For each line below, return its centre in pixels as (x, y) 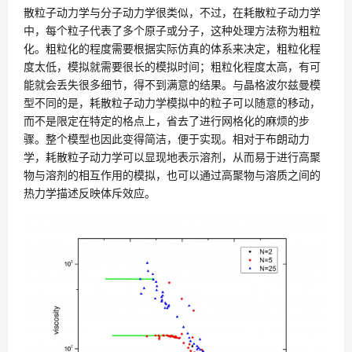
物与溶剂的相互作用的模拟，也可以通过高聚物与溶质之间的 (172, 174)
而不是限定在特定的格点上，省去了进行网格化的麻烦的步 (167, 120)
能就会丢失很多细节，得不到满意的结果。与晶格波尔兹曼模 (172, 84)
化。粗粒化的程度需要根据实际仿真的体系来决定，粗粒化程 (172, 48)
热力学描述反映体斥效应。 (90, 192)
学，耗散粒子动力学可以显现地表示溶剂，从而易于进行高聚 (172, 156)
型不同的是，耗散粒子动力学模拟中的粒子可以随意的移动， (172, 102)
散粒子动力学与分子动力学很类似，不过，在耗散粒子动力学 (172, 12)
